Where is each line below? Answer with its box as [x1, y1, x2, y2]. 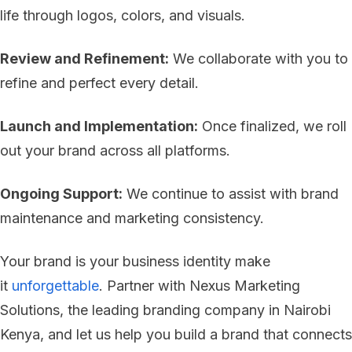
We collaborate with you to [169, 50, 348, 68]
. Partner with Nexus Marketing [99, 277, 300, 295]
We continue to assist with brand [123, 185, 339, 203]
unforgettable [12, 277, 99, 295]
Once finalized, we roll [198, 118, 346, 135]
